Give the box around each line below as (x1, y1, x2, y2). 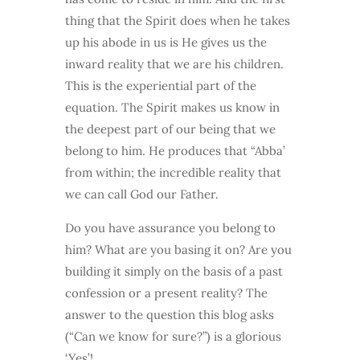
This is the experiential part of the (64, 78, 256, 94)
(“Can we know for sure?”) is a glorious (64, 329, 281, 345)
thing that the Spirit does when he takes (64, 13, 290, 29)
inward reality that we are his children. (64, 56, 284, 72)
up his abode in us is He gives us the (64, 35, 267, 51)
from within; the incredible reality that (64, 165, 281, 181)
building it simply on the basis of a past (64, 264, 283, 280)
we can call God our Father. (64, 186, 219, 202)
